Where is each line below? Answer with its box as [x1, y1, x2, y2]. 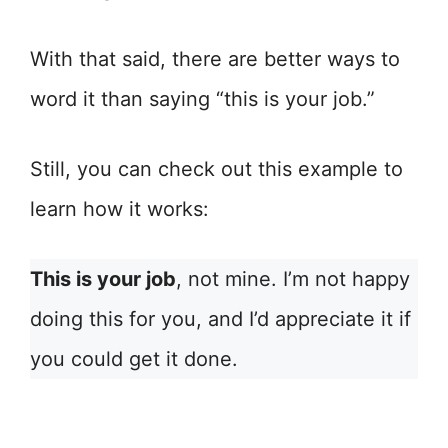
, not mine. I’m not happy [176, 267, 410, 291]
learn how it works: [30, 197, 209, 221]
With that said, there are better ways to [30, 47, 400, 71]
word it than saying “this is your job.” [30, 87, 375, 111]
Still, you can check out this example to [30, 157, 403, 181]
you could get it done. [30, 347, 238, 371]
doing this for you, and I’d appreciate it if [30, 307, 411, 331]
